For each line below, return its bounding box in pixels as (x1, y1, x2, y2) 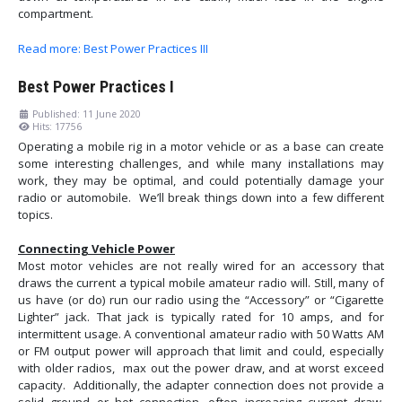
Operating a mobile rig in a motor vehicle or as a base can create (18, 138, 384, 155)
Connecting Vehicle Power (18, 240, 175, 258)
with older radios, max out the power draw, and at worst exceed (18, 360, 384, 377)
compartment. (18, 4, 93, 22)
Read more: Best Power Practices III (18, 39, 208, 57)
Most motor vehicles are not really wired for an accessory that (18, 258, 384, 275)
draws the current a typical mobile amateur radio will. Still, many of (18, 275, 384, 292)
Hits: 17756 (32, 120, 82, 134)
